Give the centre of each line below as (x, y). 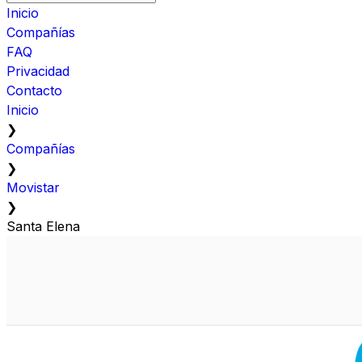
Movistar (33, 187)
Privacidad (38, 71)
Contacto (34, 90)
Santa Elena (43, 226)
